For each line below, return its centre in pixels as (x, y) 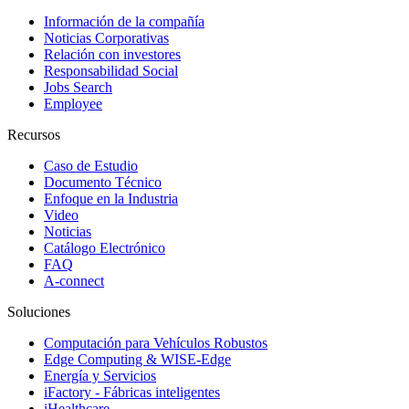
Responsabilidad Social (111, 70)
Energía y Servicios (100, 375)
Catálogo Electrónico (105, 247)
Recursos (34, 134)
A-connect (74, 280)
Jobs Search (78, 87)
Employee (73, 103)
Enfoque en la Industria (111, 198)
